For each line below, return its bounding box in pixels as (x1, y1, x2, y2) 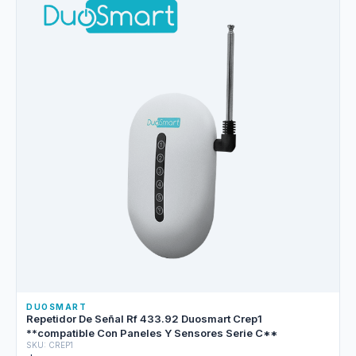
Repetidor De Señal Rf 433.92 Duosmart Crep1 (26, 312, 262, 325)
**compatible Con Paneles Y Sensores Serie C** (26, 327, 277, 339)
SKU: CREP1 (26, 340, 73, 350)
